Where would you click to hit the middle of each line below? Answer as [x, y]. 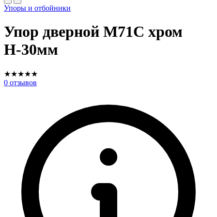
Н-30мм [31, 50]
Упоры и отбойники [37, 8]
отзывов [22, 82]
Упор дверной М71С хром [93, 32]
